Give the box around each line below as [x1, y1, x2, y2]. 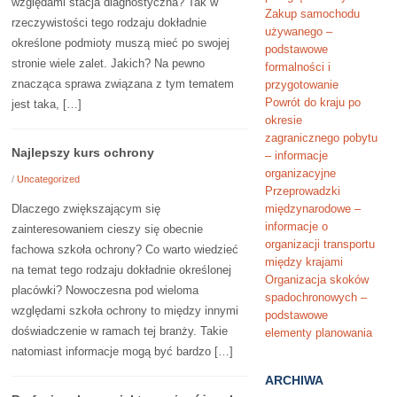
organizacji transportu [264, 237, 375, 251]
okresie [264, 113, 302, 127]
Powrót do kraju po [264, 96, 361, 109]
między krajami [264, 255, 343, 269]
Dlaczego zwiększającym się [12, 202, 161, 215]
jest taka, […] [12, 97, 82, 111]
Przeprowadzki [264, 184, 340, 198]
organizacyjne [264, 167, 336, 180]
